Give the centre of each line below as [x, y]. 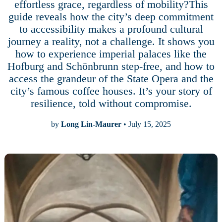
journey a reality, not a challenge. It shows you [111, 41]
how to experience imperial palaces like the [111, 54]
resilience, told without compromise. [111, 103]
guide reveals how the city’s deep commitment [111, 17]
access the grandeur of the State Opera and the [111, 79]
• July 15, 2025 [146, 124]
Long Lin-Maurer [91, 124]
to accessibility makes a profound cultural [111, 29]
